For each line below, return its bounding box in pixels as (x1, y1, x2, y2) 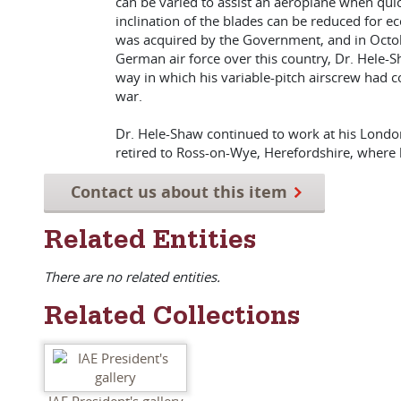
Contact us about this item (71, 181, 287, 203)
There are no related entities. (44, 268, 220, 286)
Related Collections (44, 306, 300, 333)
